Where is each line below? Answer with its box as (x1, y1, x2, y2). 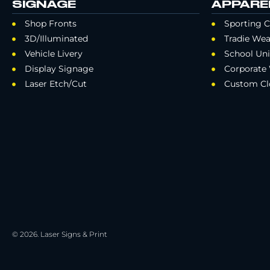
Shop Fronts (24, 18, 77, 30)
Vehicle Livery (24, 48, 83, 60)
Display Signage (24, 63, 93, 75)
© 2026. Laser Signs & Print (12, 230, 107, 239)
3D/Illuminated (24, 33, 88, 45)
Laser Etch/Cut (24, 78, 87, 90)
